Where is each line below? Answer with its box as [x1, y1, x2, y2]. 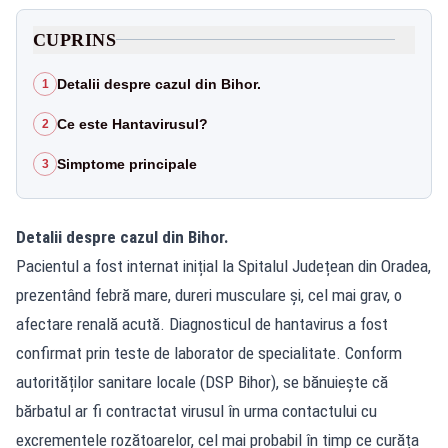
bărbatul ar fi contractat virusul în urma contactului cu [16, 400, 377, 421]
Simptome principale [57, 155, 197, 172]
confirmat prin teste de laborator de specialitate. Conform [16, 342, 402, 363]
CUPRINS [33, 29, 117, 50]
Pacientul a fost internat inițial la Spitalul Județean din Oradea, [16, 255, 431, 276]
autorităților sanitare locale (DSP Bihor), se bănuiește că [16, 371, 388, 392]
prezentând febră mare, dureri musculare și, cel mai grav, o [16, 284, 402, 305]
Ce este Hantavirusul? [57, 115, 208, 132]
